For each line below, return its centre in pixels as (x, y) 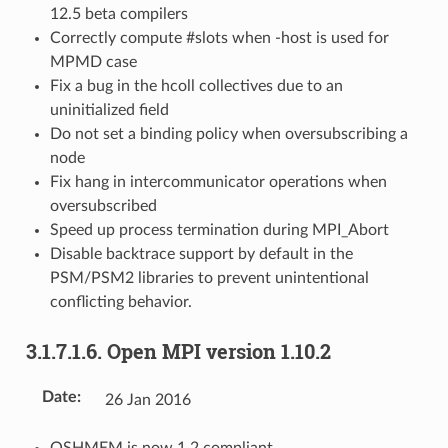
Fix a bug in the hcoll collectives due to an (196, 85)
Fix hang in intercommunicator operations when (218, 181)
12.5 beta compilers (118, 13)
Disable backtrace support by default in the (201, 253)
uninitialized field (109, 109)
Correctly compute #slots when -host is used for (219, 37)
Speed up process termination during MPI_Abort (219, 229)
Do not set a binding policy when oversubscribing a (228, 133)
